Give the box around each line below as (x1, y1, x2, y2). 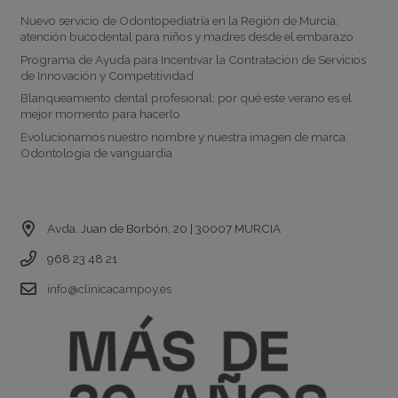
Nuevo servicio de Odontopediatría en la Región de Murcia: (20, 13, 338, 28)
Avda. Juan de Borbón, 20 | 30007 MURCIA (46, 221, 281, 236)
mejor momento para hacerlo (20, 107, 180, 122)
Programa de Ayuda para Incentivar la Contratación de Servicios (20, 52, 366, 67)
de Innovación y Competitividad (20, 68, 194, 83)
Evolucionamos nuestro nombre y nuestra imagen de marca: (20, 129, 348, 144)
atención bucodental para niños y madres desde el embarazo (20, 29, 354, 44)
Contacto (20, 182, 102, 204)
